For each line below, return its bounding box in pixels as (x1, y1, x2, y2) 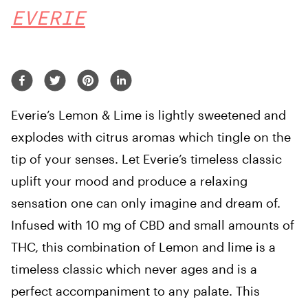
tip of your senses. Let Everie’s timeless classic (11, 151, 282, 166)
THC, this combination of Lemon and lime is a (11, 239, 276, 254)
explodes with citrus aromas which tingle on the (11, 129, 291, 144)
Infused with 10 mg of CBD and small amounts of (11, 217, 294, 232)
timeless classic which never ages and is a (11, 261, 257, 276)
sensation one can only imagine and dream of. (11, 195, 280, 210)
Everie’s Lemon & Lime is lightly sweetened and (11, 107, 286, 122)
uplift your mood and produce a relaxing (11, 173, 247, 188)
